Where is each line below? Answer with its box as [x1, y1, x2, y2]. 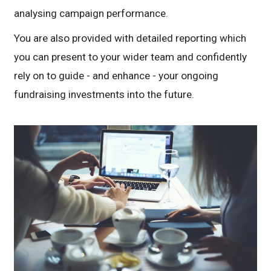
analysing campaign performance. [14, 7, 169, 20]
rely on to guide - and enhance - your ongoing [14, 70, 219, 82]
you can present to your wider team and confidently [14, 51, 247, 64]
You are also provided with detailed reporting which [14, 32, 247, 45]
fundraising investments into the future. [14, 88, 195, 101]
